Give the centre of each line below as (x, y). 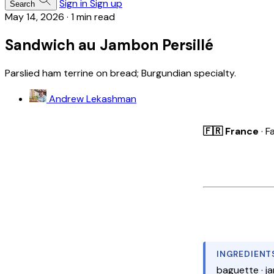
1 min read (93, 17)
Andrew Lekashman (93, 98)
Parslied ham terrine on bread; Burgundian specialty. (120, 73)
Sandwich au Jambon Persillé (109, 45)
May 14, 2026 (35, 17)
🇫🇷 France (231, 131)
